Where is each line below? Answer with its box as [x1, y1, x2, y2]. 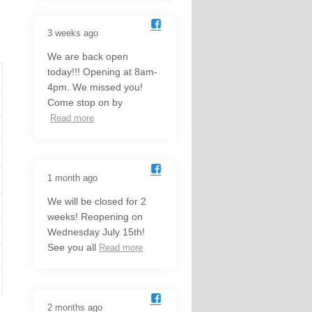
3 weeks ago [47, 28, 99, 39]
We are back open [47, 51, 129, 63]
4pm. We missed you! [47, 81, 143, 93]
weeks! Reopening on [47, 211, 143, 223]
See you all [47, 242, 97, 253]
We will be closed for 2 [47, 196, 147, 208]
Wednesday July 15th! [47, 226, 146, 238]
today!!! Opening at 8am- [47, 66, 158, 78]
